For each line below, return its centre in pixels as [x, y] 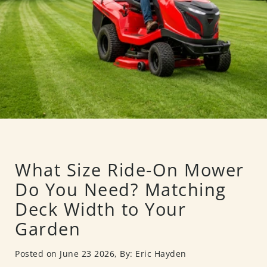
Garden [48, 229]
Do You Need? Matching [121, 190]
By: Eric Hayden [152, 254]
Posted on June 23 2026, [66, 254]
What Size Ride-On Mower [130, 170]
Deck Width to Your [100, 209]
